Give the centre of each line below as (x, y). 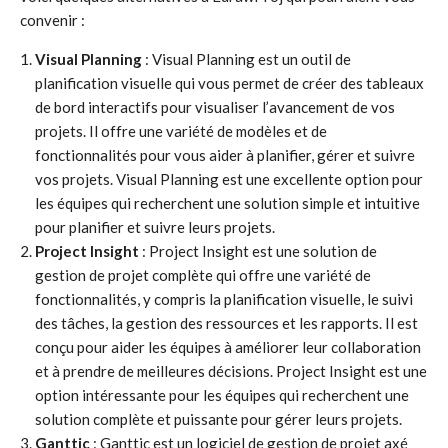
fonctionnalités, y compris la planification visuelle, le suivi (224, 299)
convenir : (52, 20)
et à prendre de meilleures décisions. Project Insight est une (231, 371)
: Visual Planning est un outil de (246, 59)
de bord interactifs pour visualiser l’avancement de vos (215, 107)
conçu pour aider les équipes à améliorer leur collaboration (228, 347)
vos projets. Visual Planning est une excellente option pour (229, 179)
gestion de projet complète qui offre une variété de (203, 275)
